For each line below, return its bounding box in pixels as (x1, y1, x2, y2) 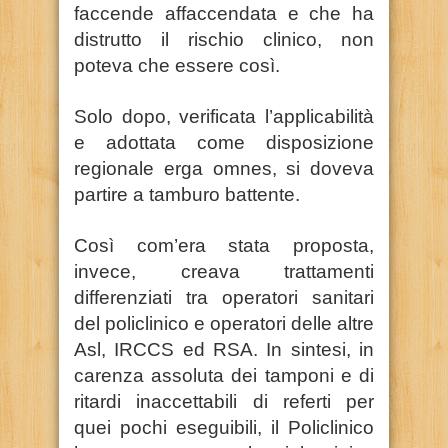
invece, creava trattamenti (74, 260, 374, 282)
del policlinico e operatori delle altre (74, 312, 374, 334)
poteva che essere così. (74, 54, 280, 76)
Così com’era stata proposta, (74, 234, 374, 256)
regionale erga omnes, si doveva (74, 157, 374, 179)
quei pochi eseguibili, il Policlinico (74, 416, 374, 438)
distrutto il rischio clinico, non (74, 28, 374, 50)
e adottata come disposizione (74, 131, 374, 153)
